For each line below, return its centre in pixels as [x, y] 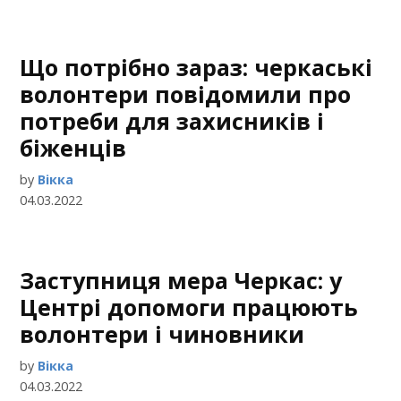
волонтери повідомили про [186, 94]
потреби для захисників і [172, 121]
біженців [73, 148]
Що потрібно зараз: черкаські [196, 67]
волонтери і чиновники [162, 334]
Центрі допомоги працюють [189, 307]
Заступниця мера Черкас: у [181, 280]
